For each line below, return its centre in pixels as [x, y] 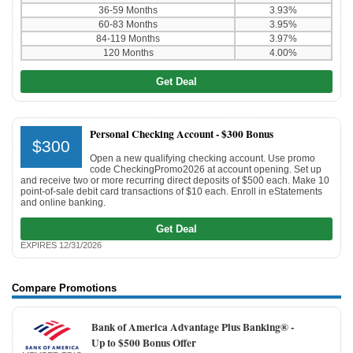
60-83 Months [128, 24]
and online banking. [63, 202]
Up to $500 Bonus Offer [144, 342]
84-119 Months [128, 38]
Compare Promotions [64, 288]
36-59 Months [128, 10]
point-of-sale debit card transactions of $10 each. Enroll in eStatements [171, 191]
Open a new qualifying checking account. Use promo [203, 158]
